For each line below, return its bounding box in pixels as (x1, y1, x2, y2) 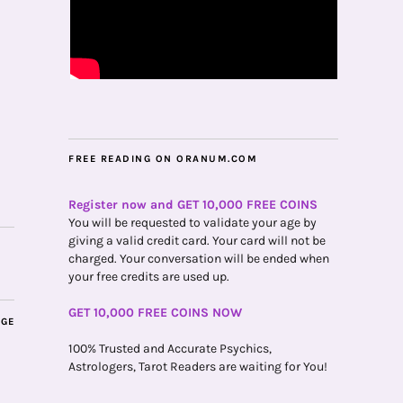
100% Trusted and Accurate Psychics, (68, 341, 272, 356)
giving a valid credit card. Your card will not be (68, 233, 326, 248)
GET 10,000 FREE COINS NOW (68, 305, 242, 320)
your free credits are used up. (68, 269, 229, 284)
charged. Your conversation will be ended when (68, 251, 329, 266)
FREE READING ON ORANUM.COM (68, 153, 257, 165)
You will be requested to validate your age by (68, 215, 317, 230)
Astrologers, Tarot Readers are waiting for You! (68, 359, 327, 374)
